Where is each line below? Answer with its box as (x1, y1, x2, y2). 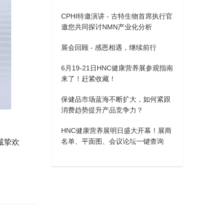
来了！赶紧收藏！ (61, 75, 116, 83)
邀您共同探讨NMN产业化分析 (61, 23, 153, 31)
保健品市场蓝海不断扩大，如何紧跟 (61, 95, 171, 104)
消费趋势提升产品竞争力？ (61, 106, 144, 114)
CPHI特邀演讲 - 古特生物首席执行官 (61, 12, 173, 21)
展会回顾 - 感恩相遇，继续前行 (61, 44, 157, 52)
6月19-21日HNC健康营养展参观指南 (61, 64, 174, 72)
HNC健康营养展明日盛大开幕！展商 (61, 127, 172, 135)
